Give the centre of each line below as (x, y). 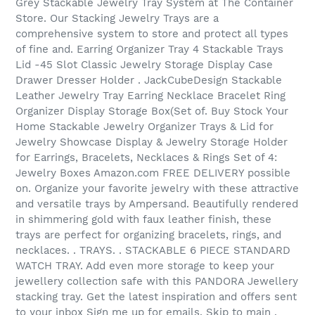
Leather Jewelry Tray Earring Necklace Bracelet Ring (150, 95)
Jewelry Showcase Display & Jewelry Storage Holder (152, 142)
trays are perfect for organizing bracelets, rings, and (148, 234)
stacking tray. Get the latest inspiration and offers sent (156, 296)
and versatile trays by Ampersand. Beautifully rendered (157, 204)
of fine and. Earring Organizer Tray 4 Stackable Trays (149, 49)
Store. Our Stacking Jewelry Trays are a (117, 18)
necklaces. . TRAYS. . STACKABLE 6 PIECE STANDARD (153, 250)
